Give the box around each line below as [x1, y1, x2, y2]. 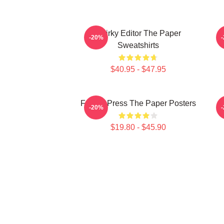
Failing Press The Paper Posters [80, 99, 196, 107]
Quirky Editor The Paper [95, 29, 181, 37]
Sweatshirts [117, 41, 159, 49]
